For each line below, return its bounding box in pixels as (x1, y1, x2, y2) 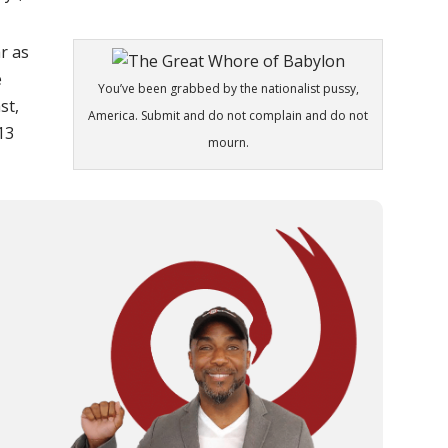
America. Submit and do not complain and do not (88, 107, 369, 125)
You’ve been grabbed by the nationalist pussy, (97, 80, 359, 98)
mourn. (207, 134, 249, 152)
